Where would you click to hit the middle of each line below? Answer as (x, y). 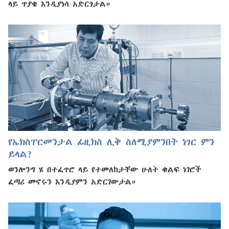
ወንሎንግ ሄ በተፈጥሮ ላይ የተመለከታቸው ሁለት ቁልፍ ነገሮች (105, 169)
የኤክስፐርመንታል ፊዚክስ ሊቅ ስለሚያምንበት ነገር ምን (111, 142)
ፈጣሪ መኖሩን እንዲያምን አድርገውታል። (72, 181)
